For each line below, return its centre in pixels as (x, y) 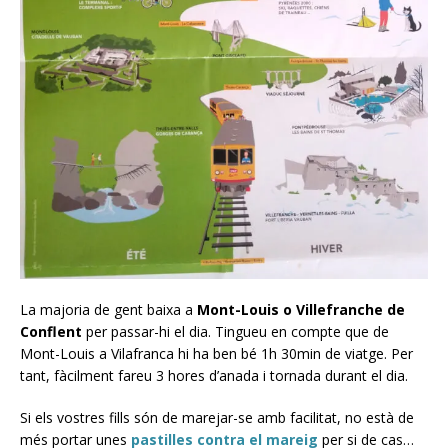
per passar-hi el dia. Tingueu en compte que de (235, 332)
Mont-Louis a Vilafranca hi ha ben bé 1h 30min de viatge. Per (216, 354)
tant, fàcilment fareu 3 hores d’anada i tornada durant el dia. (214, 376)
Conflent (51, 332)
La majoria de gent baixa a (108, 310)
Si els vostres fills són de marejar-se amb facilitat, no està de (217, 418)
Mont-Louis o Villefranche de (301, 310)
